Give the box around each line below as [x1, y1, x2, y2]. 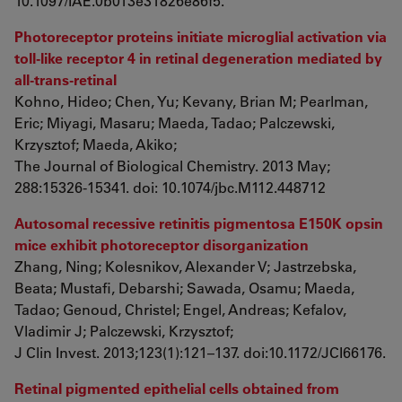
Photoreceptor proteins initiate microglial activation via [14, 27, 387, 46]
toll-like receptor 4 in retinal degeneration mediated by [14, 48, 382, 67]
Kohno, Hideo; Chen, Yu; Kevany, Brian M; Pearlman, [14, 92, 368, 110]
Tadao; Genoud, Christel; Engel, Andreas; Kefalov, [14, 300, 346, 319]
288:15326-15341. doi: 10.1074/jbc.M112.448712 [14, 178, 326, 197]
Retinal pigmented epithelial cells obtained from [14, 379, 339, 398]
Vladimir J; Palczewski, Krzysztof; [14, 321, 233, 340]
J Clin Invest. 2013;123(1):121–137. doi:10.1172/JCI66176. [14, 343, 386, 362]
